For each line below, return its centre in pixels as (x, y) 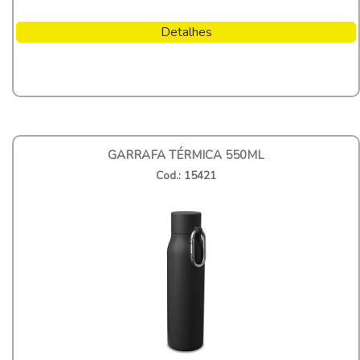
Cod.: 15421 (186, 175)
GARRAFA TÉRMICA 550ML (186, 155)
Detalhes (186, 32)
